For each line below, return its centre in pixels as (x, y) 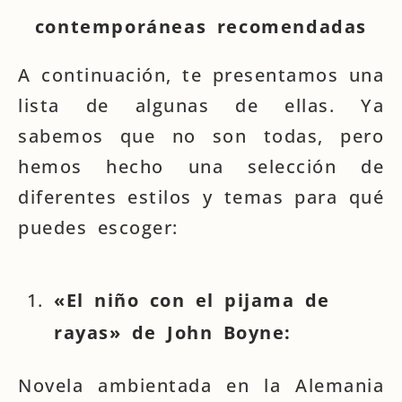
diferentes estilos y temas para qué (201, 197)
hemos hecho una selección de (201, 166)
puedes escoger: (98, 227)
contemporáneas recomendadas (201, 26)
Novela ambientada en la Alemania (201, 385)
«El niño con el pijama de (192, 300)
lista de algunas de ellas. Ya (201, 105)
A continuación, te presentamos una (201, 75)
